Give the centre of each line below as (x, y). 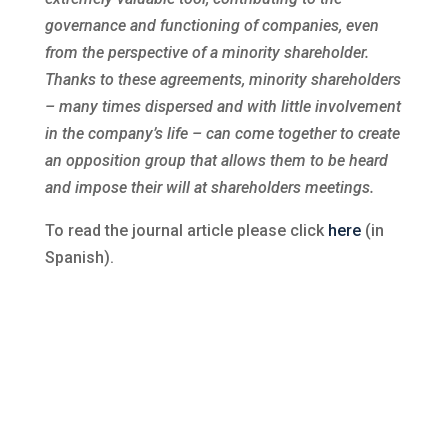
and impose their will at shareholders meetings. (209, 187)
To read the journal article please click (186, 230)
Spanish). (79, 257)
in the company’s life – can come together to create (222, 133)
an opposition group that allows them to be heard (216, 160)
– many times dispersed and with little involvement (222, 106)
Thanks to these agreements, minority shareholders (222, 79)
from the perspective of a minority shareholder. (206, 52)
